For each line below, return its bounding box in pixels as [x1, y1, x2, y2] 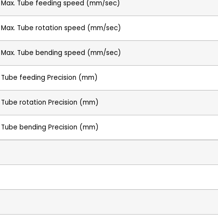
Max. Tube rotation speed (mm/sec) [1, 23, 121, 33]
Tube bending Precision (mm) [1, 122, 98, 132]
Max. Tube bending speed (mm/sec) [1, 48, 121, 57]
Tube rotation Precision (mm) [1, 97, 98, 107]
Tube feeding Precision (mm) [1, 73, 97, 82]
